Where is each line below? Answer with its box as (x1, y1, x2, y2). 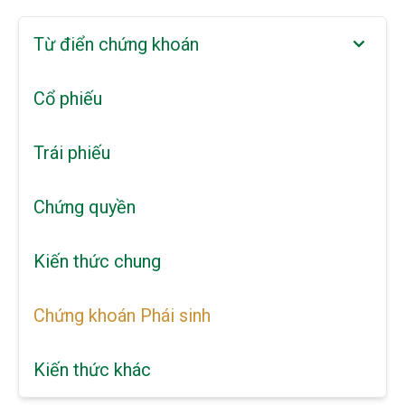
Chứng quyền (33, 196, 136, 218)
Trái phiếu (33, 142, 110, 164)
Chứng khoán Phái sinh (33, 305, 211, 326)
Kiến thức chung (33, 250, 161, 272)
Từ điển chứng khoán (33, 33, 199, 55)
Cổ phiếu (33, 88, 102, 109)
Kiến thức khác (33, 359, 151, 381)
